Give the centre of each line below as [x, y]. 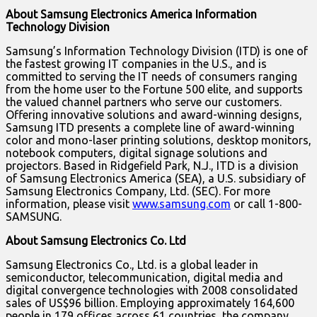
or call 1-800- [266, 203]
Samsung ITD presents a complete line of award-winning [150, 127]
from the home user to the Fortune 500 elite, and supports [154, 89]
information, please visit [69, 203]
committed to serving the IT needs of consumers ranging [151, 76]
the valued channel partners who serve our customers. [144, 102]
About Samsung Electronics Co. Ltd [96, 240]
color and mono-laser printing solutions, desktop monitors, [158, 140]
